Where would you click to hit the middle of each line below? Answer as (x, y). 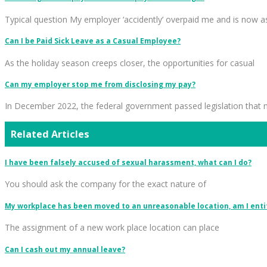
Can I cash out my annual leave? (65, 249)
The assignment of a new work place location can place (112, 228)
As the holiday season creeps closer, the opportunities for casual (130, 63)
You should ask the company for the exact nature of (105, 184)
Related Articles (50, 134)
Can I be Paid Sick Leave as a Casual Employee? (93, 41)
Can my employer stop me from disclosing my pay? (100, 84)
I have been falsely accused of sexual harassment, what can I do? (128, 163)
